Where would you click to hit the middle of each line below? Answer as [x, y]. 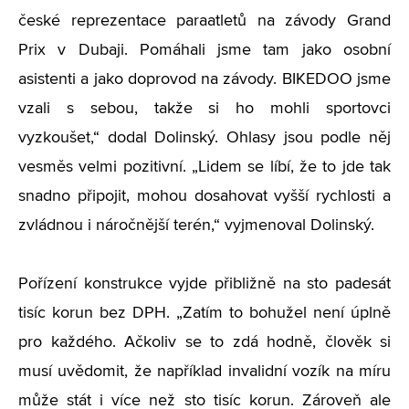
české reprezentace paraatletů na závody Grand [204, 21]
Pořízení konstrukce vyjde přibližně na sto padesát [204, 284]
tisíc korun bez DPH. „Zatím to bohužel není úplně [204, 313]
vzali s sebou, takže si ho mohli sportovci [204, 109]
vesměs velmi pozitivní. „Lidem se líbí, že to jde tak [204, 167]
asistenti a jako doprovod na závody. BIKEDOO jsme [204, 79]
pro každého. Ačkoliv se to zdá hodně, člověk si [204, 342]
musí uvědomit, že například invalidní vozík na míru [204, 372]
